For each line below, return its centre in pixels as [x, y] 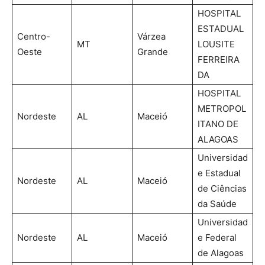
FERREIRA [219, 59]
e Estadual [219, 173]
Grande [153, 51]
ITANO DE [218, 124]
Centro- [34, 36]
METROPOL [222, 108]
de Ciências [222, 188]
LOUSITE [216, 44]
